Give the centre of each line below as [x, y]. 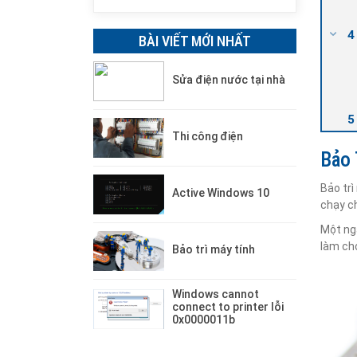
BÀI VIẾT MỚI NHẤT [195, 41]
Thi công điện [208, 136]
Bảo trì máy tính [214, 249]
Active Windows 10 [221, 192]
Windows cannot [216, 294]
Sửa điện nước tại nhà [229, 79]
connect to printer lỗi [228, 307]
